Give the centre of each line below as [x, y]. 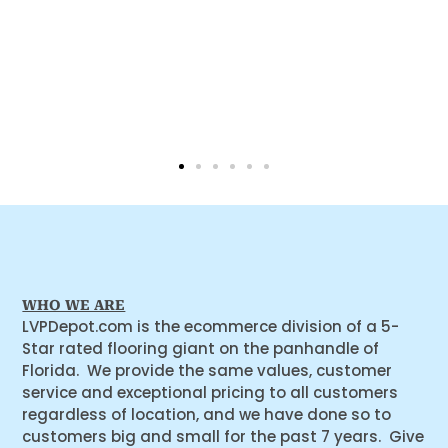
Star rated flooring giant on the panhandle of [201, 348]
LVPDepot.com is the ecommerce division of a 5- [211, 326]
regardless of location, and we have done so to [207, 414]
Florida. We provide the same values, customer [207, 370]
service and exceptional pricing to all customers [210, 392]
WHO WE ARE [74, 304]
